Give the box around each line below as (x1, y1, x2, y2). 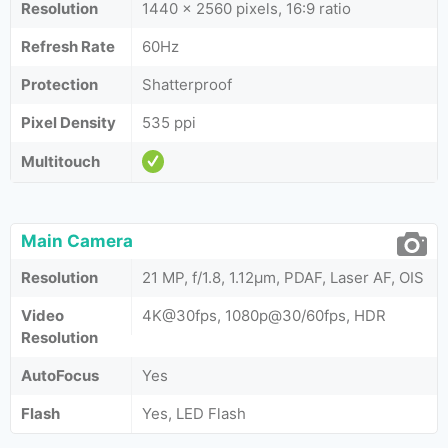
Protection (21, 75, 98, 94)
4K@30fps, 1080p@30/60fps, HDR (142, 306, 386, 325)
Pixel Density (21, 113, 116, 132)
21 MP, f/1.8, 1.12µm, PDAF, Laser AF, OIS (142, 268, 424, 287)
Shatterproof (142, 75, 232, 94)
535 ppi (142, 113, 196, 132)
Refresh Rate (21, 37, 115, 56)
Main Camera (21, 231, 133, 251)
